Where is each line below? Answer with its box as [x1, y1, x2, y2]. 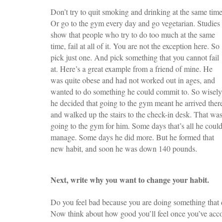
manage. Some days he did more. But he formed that [51, 131, 214, 142]
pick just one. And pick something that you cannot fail [51, 52, 219, 62]
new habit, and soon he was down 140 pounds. [51, 143, 197, 154]
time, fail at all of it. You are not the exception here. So [51, 40, 220, 51]
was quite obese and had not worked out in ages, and [51, 74, 215, 85]
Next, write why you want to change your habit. [51, 173, 209, 185]
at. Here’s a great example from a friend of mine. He [51, 63, 213, 74]
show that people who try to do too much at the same [51, 29, 215, 40]
